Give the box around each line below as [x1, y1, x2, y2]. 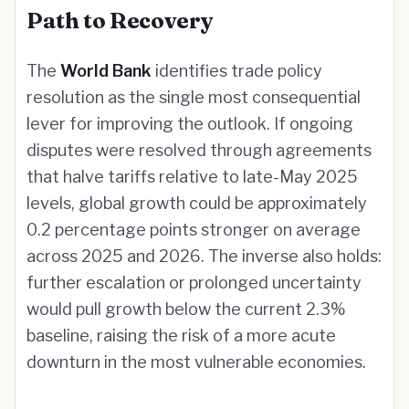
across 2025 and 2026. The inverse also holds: [26, 246, 382, 266]
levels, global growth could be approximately [26, 194, 367, 213]
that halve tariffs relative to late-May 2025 [26, 167, 358, 186]
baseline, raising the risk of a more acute [26, 326, 336, 345]
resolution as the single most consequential [26, 88, 361, 107]
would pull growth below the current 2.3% [26, 299, 346, 319]
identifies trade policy [152, 61, 322, 80]
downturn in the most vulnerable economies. [26, 352, 366, 372]
